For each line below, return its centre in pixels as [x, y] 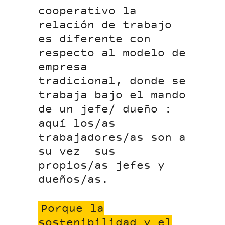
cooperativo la [88, 11]
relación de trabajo [105, 25]
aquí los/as [77, 124]
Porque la [73, 209]
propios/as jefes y [102, 166]
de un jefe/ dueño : [105, 110]
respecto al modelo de [112, 53]
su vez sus [77, 152]
